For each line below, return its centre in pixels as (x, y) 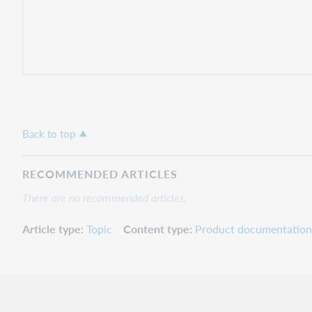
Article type (52, 228)
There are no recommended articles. (104, 197)
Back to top (49, 133)
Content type (156, 228)
